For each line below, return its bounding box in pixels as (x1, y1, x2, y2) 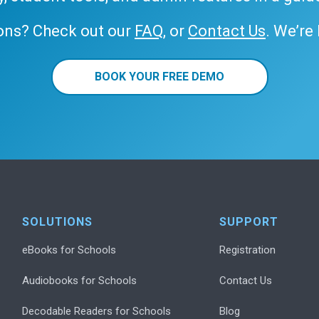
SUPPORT (219, 215, 279, 229)
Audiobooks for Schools (22, 274, 137, 287)
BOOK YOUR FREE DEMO (95, 70, 224, 83)
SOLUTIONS (22, 215, 93, 229)
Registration (219, 244, 276, 256)
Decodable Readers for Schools (22, 305, 172, 318)
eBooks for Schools (22, 244, 117, 256)
